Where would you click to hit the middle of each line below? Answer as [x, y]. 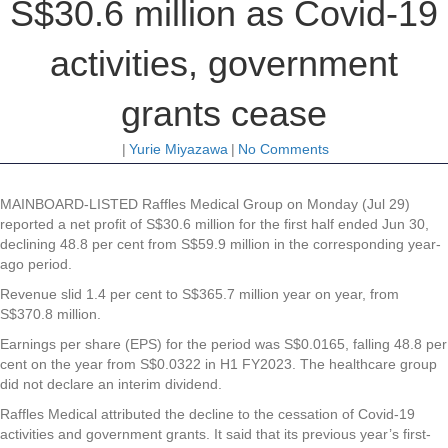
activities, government [224, 64]
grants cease [224, 114]
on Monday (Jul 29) [346, 204]
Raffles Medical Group [212, 204]
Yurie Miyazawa [178, 149]
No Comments [283, 149]
